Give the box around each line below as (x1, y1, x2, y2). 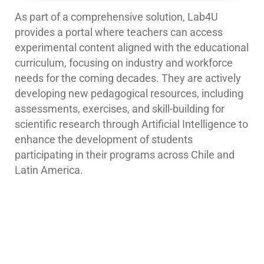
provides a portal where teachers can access (15, 27, 223, 39)
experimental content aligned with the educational (15, 42, 249, 54)
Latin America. (15, 164, 83, 177)
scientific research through (15, 118, 141, 131)
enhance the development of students (15, 134, 193, 146)
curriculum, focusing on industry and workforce (15, 57, 233, 70)
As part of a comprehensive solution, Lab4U (15, 11, 218, 24)
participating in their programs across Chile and (15, 149, 235, 161)
